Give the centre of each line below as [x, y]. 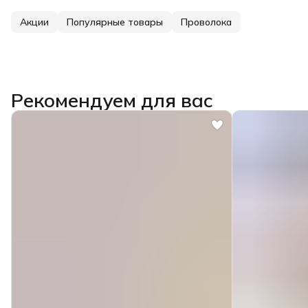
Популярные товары [115, 22]
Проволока [206, 22]
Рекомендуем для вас [112, 100]
